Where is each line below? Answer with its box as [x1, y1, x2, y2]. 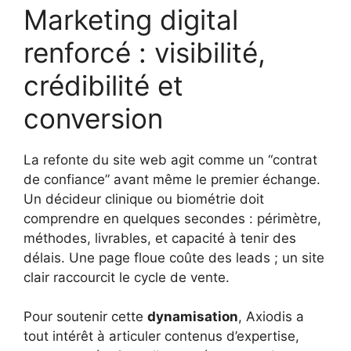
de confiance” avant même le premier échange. [24, 171, 320, 187]
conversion [24, 101, 163, 135]
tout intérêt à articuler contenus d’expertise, [24, 328, 299, 345]
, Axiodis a [238, 309, 304, 325]
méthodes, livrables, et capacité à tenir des [24, 230, 296, 246]
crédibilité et [24, 68, 183, 102]
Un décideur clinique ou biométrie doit [24, 190, 264, 207]
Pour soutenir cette [24, 309, 147, 325]
